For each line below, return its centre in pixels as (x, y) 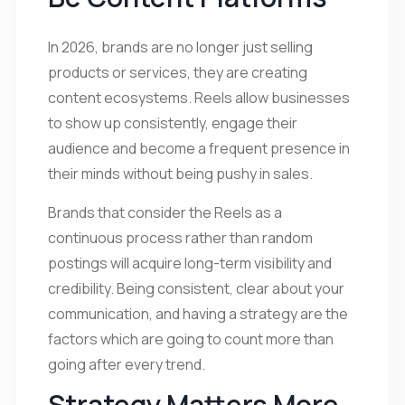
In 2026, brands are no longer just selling (180, 47)
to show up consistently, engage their (173, 122)
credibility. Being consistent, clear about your (196, 288)
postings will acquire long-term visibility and (190, 263)
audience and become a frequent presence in (199, 148)
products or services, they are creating (178, 72)
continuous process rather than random (180, 237)
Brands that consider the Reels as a (165, 212)
